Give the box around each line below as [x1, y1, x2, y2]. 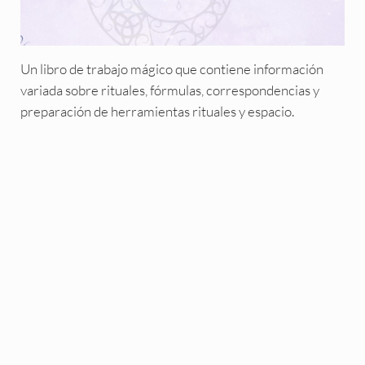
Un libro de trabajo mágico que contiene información [20, 59, 323, 77]
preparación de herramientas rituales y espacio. [20, 102, 294, 120]
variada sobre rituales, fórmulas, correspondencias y [20, 81, 319, 99]
